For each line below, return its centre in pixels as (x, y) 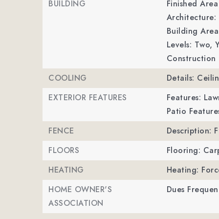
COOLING (68, 78)
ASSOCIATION (76, 203)
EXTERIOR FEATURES (88, 98)
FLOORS (64, 150)
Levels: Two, (189, 45)
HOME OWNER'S (80, 189)
